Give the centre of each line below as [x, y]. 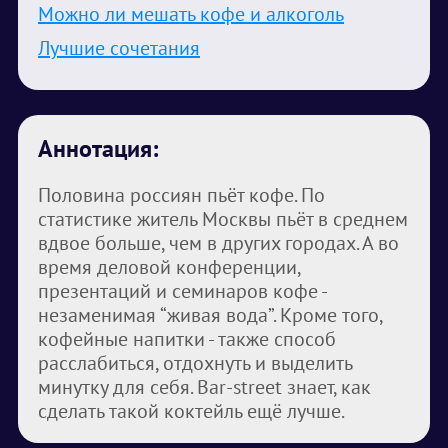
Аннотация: [98, 148]
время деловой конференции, [169, 267]
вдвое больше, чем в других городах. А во [218, 243]
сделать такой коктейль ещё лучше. [191, 411]
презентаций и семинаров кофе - [182, 291]
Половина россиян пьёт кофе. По [181, 195]
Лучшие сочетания [119, 48]
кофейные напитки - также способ [187, 339]
